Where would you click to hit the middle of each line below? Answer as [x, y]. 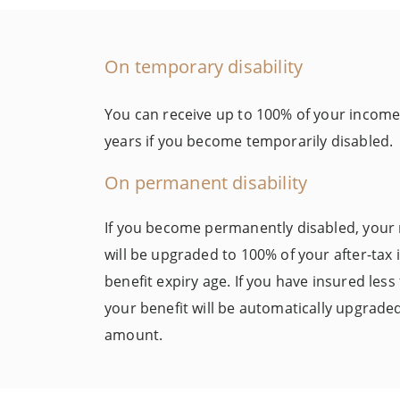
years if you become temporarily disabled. [249, 141]
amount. [134, 335]
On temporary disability [204, 66]
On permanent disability [206, 183]
